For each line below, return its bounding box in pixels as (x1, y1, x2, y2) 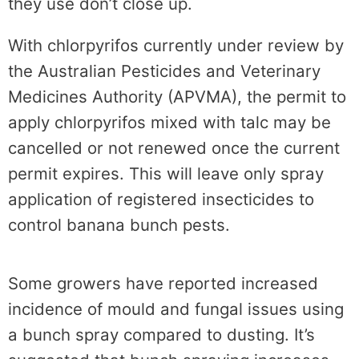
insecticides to (197, 189, 314, 210)
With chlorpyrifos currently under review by (8, 35, 344, 56)
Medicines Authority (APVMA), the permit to (8, 87, 346, 107)
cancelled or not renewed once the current (8, 138, 340, 159)
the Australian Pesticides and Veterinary (8, 61, 321, 82)
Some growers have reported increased (8, 273, 318, 294)
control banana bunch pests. (8, 215, 235, 236)
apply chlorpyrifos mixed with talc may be (8, 112, 331, 133)
